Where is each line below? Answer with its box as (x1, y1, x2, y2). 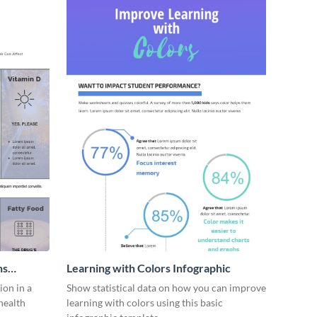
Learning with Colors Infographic (67, 261, 231, 275)
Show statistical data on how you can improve (67, 282, 266, 294)
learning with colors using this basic (67, 296, 223, 309)
